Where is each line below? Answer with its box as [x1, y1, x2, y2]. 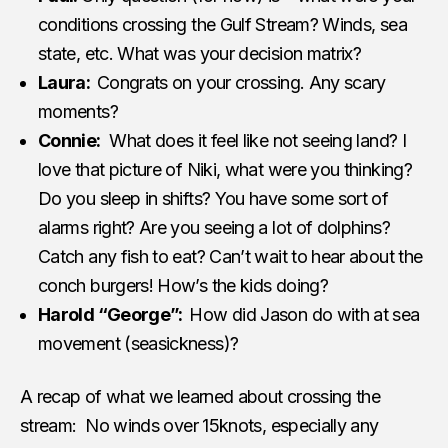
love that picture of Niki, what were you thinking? [38, 158, 412, 180]
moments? [38, 100, 118, 122]
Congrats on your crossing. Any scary [96, 71, 386, 93]
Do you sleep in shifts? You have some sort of [38, 187, 389, 209]
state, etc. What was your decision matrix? [38, 42, 362, 64]
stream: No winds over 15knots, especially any [20, 414, 379, 436]
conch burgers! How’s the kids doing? [38, 274, 328, 296]
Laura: [38, 71, 97, 93]
